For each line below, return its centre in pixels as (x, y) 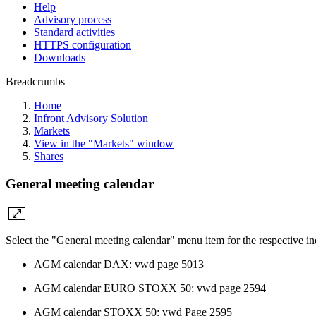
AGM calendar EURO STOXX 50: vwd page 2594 (150, 288)
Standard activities (74, 32)
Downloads (60, 57)
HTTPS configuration (83, 45)
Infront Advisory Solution (91, 118)
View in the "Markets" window (104, 144)
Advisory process (73, 19)
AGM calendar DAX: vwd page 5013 (119, 265)
